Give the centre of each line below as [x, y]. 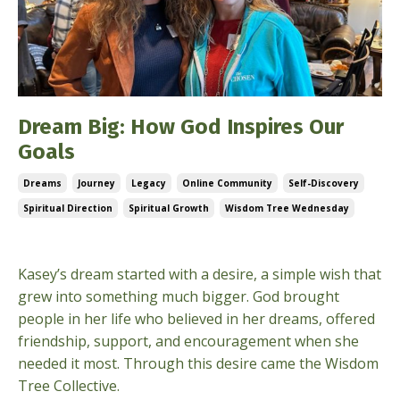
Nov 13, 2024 [61, 243]
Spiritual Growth [169, 208]
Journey [96, 183]
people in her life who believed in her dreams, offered [196, 319]
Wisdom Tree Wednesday [287, 208]
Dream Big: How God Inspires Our [181, 127]
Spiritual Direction [68, 208]
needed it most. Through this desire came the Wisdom [198, 363]
